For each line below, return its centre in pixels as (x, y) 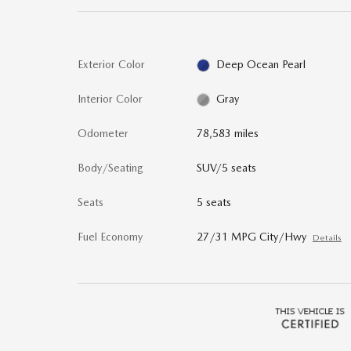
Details (327, 238)
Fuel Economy (110, 237)
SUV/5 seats (226, 168)
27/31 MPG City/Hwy (251, 237)
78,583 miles (227, 133)
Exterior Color (111, 64)
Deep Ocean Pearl (261, 64)
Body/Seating (110, 168)
